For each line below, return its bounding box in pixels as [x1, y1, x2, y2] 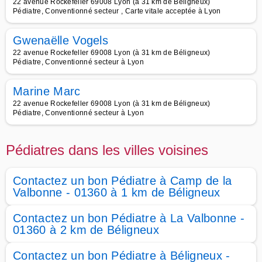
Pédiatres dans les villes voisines [6, 142, 208, 158]
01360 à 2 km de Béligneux [13, 223, 160, 236]
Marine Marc [13, 85, 81, 98]
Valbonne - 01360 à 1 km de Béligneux [13, 186, 220, 199]
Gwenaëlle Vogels [13, 34, 109, 47]
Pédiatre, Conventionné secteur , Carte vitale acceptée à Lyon [13, 7, 221, 15]
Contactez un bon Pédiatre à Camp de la [13, 174, 232, 187]
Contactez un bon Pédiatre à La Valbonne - [13, 212, 245, 225]
